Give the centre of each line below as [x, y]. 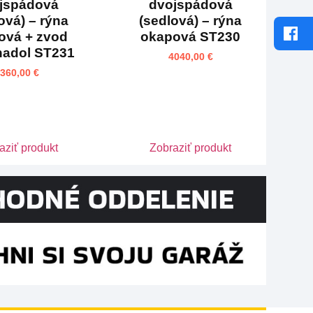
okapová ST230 [191, 36]
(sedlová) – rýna [191, 20]
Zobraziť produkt [191, 148]
